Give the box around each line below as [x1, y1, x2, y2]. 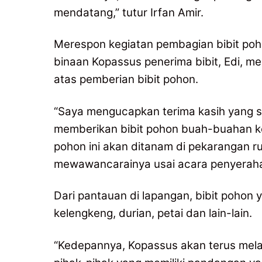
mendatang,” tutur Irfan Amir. [54, 5, 204, 19]
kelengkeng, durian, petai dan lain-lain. [54, 206, 255, 220]
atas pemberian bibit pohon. [54, 73, 201, 87]
